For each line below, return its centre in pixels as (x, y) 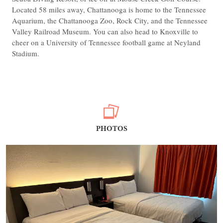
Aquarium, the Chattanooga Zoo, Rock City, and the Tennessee (110, 21)
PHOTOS (111, 129)
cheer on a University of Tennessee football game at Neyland (106, 43)
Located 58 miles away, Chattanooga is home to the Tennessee (109, 10)
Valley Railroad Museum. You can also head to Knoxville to (105, 32)
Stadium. (26, 54)
